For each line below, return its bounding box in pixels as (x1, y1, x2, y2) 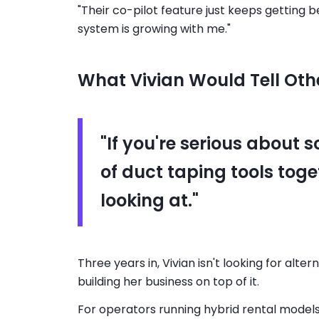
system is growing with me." (77, 20, 231, 37)
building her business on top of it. (77, 273, 259, 290)
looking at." (100, 189, 199, 213)
